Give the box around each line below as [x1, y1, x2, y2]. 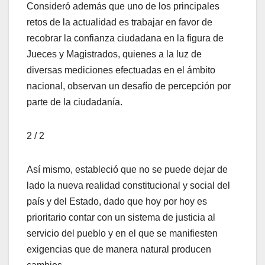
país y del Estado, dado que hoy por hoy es [27, 196, 207, 206]
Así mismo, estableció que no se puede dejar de [27, 164, 228, 174]
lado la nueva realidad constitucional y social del [27, 180, 230, 190]
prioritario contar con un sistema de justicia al [27, 212, 215, 222]
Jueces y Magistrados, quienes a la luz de [27, 49, 202, 59]
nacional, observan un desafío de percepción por [27, 80, 231, 91]
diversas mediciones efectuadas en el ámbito [27, 64, 215, 75]
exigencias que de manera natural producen [27, 244, 211, 254]
